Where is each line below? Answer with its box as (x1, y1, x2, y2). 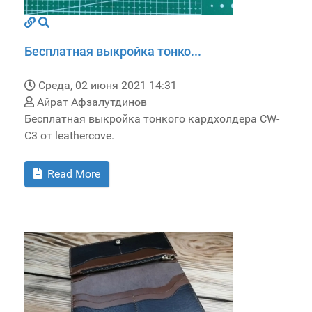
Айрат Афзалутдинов (34, 95, 147, 109)
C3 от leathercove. (24, 129, 114, 143)
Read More (45, 167, 100, 181)
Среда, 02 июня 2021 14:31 (38, 79, 177, 93)
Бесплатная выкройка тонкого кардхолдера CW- (24, 112, 279, 126)
